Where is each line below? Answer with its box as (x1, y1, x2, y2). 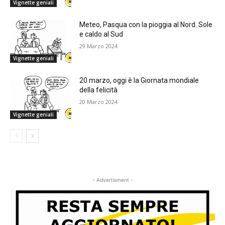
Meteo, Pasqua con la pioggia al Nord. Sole (79, 20, 213, 29)
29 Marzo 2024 (79, 42, 118, 50)
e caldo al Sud (79, 30, 124, 38)
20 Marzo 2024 (79, 98, 118, 106)
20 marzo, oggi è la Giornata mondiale (79, 76, 199, 85)
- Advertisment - (92, 176, 133, 183)
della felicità (79, 86, 118, 94)
